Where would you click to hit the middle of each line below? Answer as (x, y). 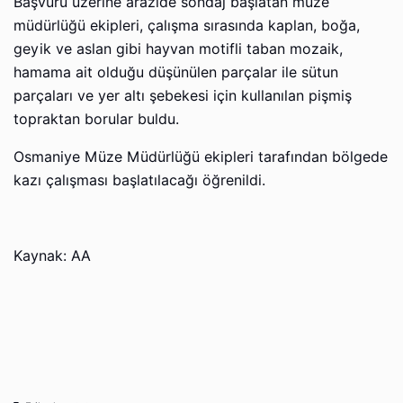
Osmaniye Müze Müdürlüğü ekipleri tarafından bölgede (201, 157)
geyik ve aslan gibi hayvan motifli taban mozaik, (178, 49)
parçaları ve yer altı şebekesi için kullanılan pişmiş (183, 95)
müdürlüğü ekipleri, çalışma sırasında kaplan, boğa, (187, 25)
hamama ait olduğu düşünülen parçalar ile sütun (176, 72)
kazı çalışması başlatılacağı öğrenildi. (139, 180)
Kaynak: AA (52, 255)
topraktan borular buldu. (96, 119)
